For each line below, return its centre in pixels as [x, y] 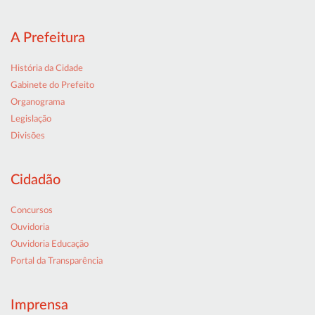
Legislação [31, 120]
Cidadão [36, 180]
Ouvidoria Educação [50, 245]
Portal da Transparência [57, 262]
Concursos [32, 211]
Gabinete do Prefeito [52, 86]
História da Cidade [47, 69]
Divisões [28, 136]
